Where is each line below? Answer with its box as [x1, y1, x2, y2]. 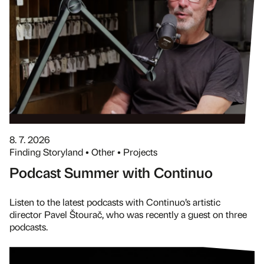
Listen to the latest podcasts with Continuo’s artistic [9, 196, 220, 209]
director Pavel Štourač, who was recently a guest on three [9, 208, 247, 221]
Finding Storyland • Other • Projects [9, 146, 157, 159]
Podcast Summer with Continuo [9, 163, 213, 182]
